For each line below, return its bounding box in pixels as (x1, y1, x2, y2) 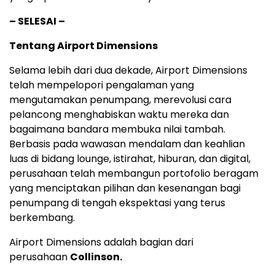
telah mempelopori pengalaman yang (9, 78, 194, 93)
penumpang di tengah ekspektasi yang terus (9, 196, 225, 211)
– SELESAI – (9, 14, 65, 29)
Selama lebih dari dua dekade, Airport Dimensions (9, 63, 247, 78)
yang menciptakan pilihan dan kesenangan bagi (9, 181, 241, 196)
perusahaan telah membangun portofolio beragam (9, 166, 258, 181)
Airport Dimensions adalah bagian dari (9, 235, 193, 250)
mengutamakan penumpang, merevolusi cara (9, 93, 231, 107)
